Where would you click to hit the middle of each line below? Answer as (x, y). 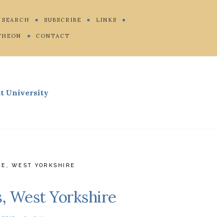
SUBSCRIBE (62, 20)
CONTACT (53, 36)
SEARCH (15, 20)
